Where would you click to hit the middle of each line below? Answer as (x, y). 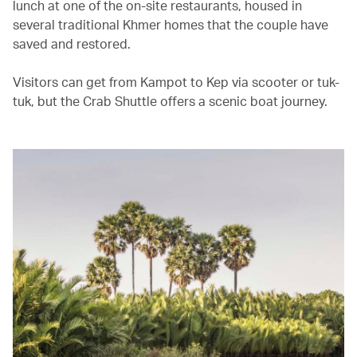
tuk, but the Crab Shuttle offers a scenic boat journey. (170, 100)
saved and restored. (72, 43)
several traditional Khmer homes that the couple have (171, 24)
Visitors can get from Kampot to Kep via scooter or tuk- (176, 81)
